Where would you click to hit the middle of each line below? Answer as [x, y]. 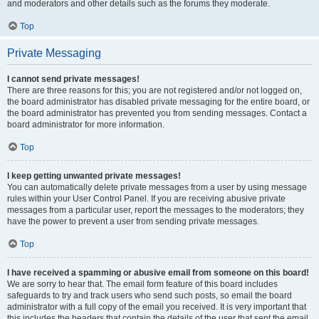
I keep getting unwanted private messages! [94, 176]
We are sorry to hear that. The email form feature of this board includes [142, 284]
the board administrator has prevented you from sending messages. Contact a [157, 113]
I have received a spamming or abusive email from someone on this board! [158, 273]
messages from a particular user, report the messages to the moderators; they [156, 210]
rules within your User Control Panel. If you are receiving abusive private [146, 199]
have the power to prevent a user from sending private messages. [133, 221]
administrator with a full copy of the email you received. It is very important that [157, 307]
